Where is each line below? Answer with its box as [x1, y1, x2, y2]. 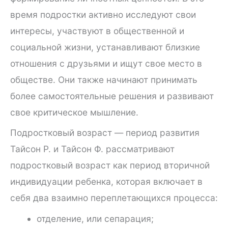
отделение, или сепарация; [36, 213, 154, 224]
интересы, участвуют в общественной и [10, 25, 184, 36]
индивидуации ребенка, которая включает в [10, 176, 203, 187]
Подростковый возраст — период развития [10, 127, 199, 138]
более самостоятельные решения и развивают [10, 90, 214, 101]
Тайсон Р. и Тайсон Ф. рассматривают [10, 144, 175, 155]
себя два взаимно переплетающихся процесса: [10, 192, 218, 204]
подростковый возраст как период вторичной [10, 160, 210, 171]
